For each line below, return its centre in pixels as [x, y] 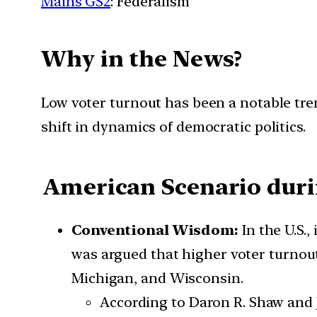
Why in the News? [142, 59]
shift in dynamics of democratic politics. [173, 126]
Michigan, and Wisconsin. [157, 278]
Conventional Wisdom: [157, 230]
